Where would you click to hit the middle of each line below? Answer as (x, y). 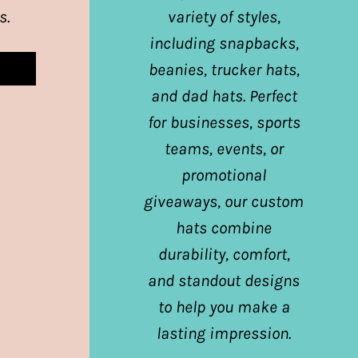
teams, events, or (224, 148)
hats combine (224, 227)
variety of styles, (224, 16)
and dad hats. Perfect (224, 95)
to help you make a (224, 306)
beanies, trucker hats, (224, 69)
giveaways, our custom (224, 201)
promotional (224, 175)
